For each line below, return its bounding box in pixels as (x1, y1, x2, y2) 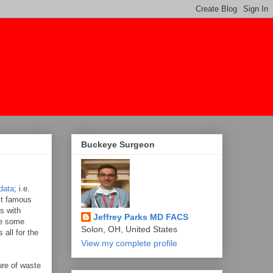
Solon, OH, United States (81, 224, 177, 235)
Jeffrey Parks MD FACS (93, 212, 188, 222)
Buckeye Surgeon (81, 140, 155, 150)
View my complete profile (81, 238, 177, 249)
